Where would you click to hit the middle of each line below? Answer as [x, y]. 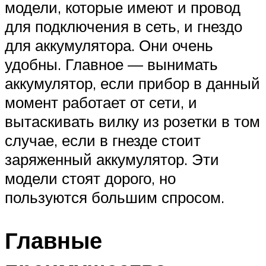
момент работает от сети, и [101, 102]
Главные [53, 240]
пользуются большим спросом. [115, 197]
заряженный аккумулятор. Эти [112, 159]
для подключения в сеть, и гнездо [123, 26]
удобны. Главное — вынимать [111, 64]
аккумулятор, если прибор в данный [132, 83]
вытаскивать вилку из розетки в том [132, 121]
